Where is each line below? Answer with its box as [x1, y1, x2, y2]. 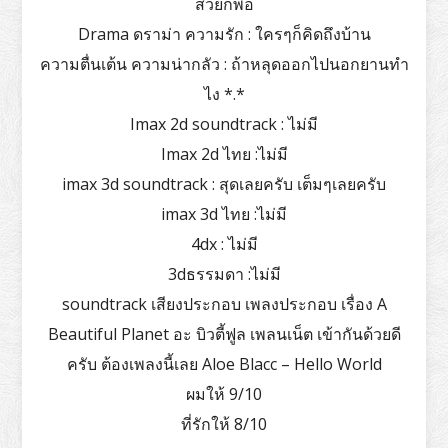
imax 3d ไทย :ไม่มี [161, 202, 287, 225]
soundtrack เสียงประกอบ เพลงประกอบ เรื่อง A [61, 292, 387, 315]
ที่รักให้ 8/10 [181, 412, 267, 435]
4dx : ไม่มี [190, 232, 258, 255]
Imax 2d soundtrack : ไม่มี [130, 112, 318, 135]
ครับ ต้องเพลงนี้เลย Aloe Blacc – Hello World [66, 352, 382, 375]
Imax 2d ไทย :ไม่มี [160, 142, 288, 165]
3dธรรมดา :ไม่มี [167, 262, 281, 285]
